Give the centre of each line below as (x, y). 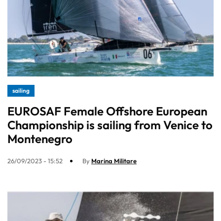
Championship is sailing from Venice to (110, 125)
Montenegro (40, 139)
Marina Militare (114, 161)
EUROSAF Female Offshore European (107, 111)
